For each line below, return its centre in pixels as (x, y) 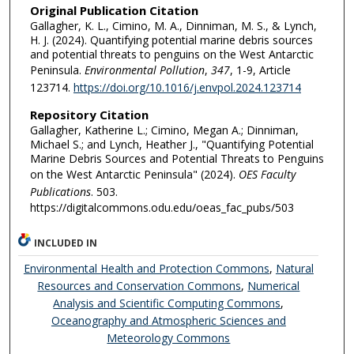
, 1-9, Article (260, 70)
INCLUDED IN (66, 243)
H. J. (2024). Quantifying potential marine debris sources (171, 40)
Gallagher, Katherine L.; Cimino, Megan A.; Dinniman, (164, 130)
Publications (60, 191)
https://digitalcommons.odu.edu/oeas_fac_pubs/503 (162, 207)
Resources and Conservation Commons (139, 285)
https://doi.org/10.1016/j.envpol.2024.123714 (187, 88)
